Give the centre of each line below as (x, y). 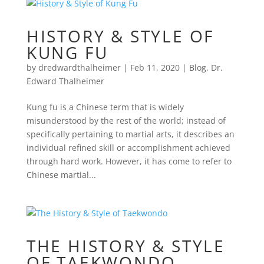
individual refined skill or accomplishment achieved (128, 147)
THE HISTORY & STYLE (126, 245)
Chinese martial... (61, 174)
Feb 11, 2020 (155, 67)
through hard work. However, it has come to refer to (129, 161)
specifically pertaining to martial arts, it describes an (130, 134)
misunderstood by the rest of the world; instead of (126, 120)
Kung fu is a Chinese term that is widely (105, 107)
